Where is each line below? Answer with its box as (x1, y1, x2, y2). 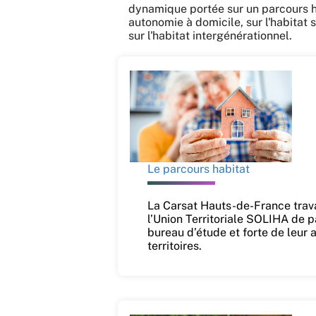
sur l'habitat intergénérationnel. (128, 28, 292, 42)
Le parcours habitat (147, 162, 250, 176)
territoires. (147, 238, 202, 253)
